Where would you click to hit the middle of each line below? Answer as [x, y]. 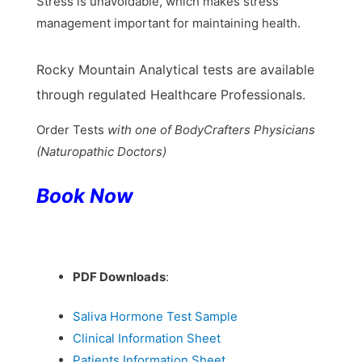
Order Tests [72, 130]
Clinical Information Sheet [146, 339]
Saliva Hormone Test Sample [155, 317]
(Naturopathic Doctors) [101, 152]
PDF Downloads [119, 276]
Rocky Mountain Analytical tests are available [175, 70]
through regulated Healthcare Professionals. [170, 95]
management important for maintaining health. [168, 23]
